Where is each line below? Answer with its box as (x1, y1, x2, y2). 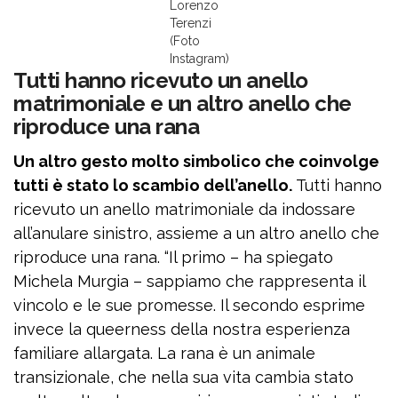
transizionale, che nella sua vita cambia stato (13, 367, 354, 386)
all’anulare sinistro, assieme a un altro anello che (13, 223, 379, 243)
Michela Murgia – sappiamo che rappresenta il (13, 271, 365, 291)
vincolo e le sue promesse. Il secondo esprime (13, 295, 365, 314)
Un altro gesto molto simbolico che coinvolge (13, 151, 379, 171)
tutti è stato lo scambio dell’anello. (13, 175, 292, 195)
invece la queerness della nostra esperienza (13, 319, 350, 338)
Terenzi (169, 15, 211, 30)
